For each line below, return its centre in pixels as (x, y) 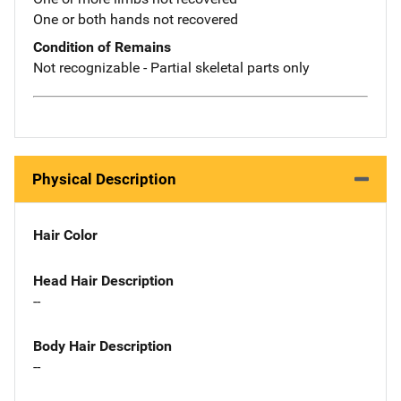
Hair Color (65, 235)
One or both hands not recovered (136, 20)
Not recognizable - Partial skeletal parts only (171, 68)
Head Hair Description (103, 280)
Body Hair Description (102, 346)
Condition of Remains (102, 47)
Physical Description (104, 179)
